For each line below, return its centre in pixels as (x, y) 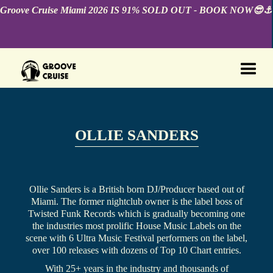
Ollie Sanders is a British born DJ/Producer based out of (136, 190)
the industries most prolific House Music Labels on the (136, 226)
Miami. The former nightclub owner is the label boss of (136, 202)
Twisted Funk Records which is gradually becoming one (136, 214)
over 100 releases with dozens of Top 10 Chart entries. (136, 250)
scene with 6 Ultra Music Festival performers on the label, (136, 238)
